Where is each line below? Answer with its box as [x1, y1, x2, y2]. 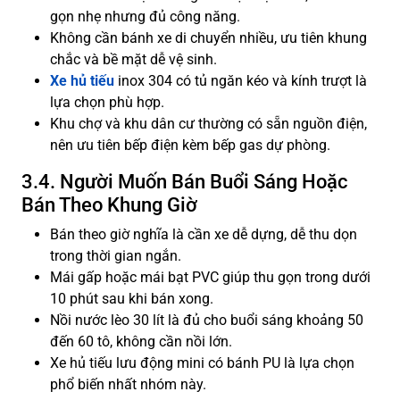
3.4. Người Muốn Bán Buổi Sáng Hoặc [21, 170, 347, 193]
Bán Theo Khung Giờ [21, 193, 197, 216]
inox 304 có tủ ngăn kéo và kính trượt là [114, 71, 367, 89]
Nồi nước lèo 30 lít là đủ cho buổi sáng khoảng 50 [50, 311, 363, 329]
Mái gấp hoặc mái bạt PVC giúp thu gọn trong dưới [50, 268, 371, 286]
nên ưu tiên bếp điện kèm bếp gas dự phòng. [50, 136, 330, 154]
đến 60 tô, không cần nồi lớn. [50, 332, 232, 350]
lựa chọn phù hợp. [50, 93, 164, 111]
